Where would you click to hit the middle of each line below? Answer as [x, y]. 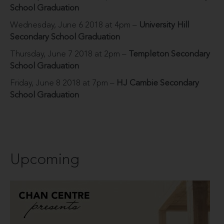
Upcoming [45, 160]
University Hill [164, 25]
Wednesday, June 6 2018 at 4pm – [74, 25]
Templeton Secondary [169, 54]
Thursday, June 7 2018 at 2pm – [69, 54]
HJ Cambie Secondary [158, 83]
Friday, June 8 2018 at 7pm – [63, 83]
